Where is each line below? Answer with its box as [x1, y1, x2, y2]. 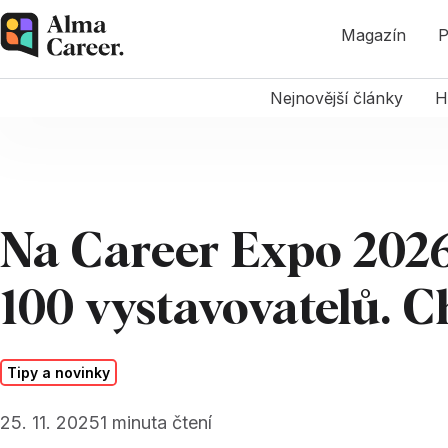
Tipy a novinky [7, 363, 111, 381]
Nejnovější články [269, 88, 403, 108]
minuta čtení [112, 411, 212, 433]
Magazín [340, 25, 406, 45]
